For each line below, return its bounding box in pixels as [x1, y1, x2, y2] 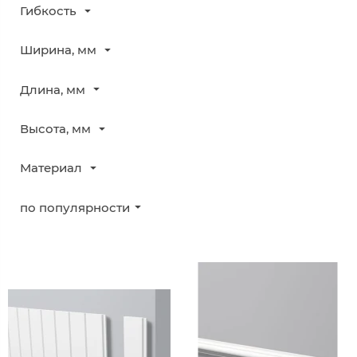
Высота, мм [20, 120, 91, 136]
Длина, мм [20, 81, 85, 97]
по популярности [20, 199, 130, 215]
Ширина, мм [20, 42, 96, 58]
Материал [20, 160, 82, 176]
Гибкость [20, 3, 76, 19]
